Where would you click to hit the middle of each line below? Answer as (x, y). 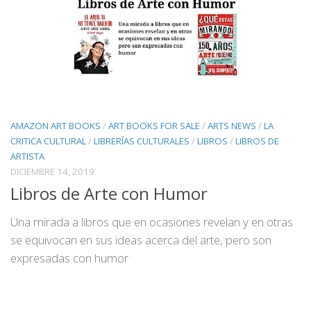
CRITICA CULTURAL (48, 141)
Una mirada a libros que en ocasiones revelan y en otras (152, 221)
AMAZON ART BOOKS (56, 125)
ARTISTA (27, 156)
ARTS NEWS (232, 125)
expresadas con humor (69, 258)
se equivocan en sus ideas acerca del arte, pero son (141, 239)
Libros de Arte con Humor (109, 193)
